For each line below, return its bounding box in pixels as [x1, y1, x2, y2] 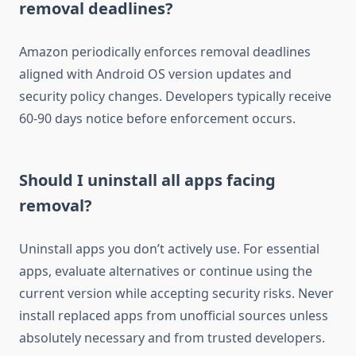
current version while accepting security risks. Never [19, 284, 334, 303]
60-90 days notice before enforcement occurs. [19, 110, 296, 128]
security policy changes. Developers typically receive [19, 87, 331, 106]
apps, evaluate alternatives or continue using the [19, 262, 312, 281]
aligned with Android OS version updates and [19, 65, 292, 83]
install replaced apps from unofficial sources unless [19, 307, 328, 325]
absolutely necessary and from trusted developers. [19, 329, 325, 347]
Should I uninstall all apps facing [19, 169, 276, 192]
